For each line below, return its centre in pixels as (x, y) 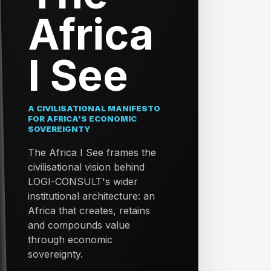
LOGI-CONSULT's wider (83, 181)
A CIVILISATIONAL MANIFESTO (94, 108)
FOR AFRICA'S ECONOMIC (83, 119)
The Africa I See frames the (92, 152)
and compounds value (79, 225)
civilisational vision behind (87, 167)
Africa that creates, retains (89, 211)
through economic (70, 240)
